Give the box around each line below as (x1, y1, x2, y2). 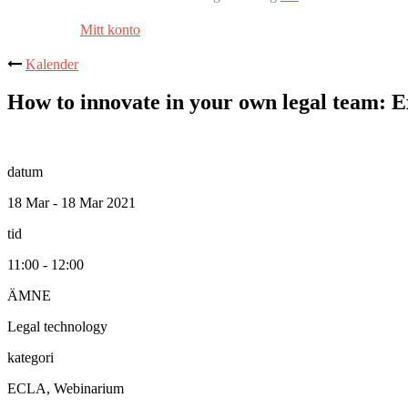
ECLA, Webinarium (7, 381, 124, 397)
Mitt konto (80, 21, 140, 37)
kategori (7, 350, 54, 366)
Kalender (25, 56, 78, 72)
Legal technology (7, 319, 107, 335)
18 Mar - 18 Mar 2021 (7, 195, 136, 211)
